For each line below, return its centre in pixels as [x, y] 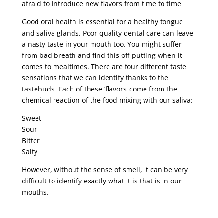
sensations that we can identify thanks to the [95, 77]
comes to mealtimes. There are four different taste [104, 66]
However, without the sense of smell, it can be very [105, 169]
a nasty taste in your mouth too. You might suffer [101, 44]
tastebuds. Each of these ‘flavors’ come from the [99, 89]
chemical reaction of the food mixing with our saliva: [107, 100]
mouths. [35, 192]
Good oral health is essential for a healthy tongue [102, 21]
